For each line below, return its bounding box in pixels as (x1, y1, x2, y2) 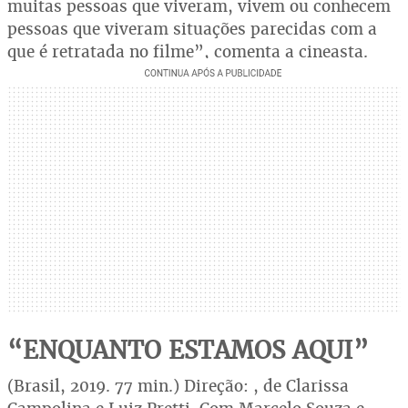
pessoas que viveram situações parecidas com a (7, 17, 377, 39)
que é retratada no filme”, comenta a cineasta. (7, 40, 368, 62)
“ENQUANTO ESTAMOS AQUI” (7, 333, 369, 366)
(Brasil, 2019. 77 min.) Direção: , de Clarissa (7, 374, 349, 396)
